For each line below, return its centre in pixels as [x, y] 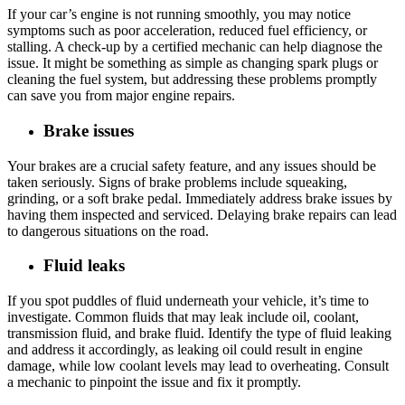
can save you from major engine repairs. [121, 96]
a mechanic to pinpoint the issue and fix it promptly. [154, 382]
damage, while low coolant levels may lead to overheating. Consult [198, 366]
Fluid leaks [84, 266]
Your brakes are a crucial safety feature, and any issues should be [192, 165]
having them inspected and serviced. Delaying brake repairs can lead [202, 214]
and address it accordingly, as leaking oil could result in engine [185, 350]
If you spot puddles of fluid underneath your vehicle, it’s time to [188, 301]
